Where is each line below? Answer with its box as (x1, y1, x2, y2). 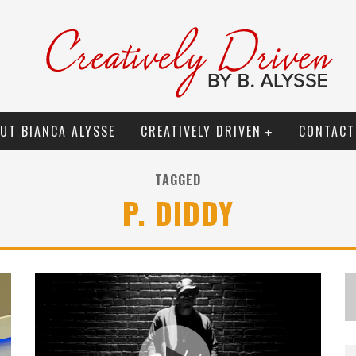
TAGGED (155, 170, 201, 189)
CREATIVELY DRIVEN (140, 122, 261, 141)
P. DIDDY (122, 190, 234, 234)
